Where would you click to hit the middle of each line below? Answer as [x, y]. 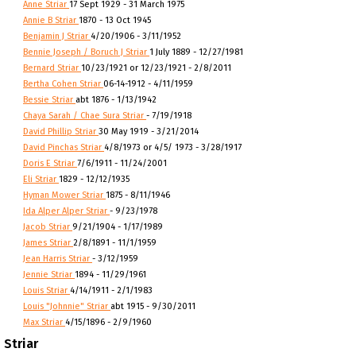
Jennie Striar [49, 275]
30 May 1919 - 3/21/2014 [149, 132]
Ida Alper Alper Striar [66, 211]
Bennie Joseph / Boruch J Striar [86, 52]
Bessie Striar [49, 100]
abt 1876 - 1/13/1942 [116, 100]
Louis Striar [46, 290]
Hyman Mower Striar [64, 195]
